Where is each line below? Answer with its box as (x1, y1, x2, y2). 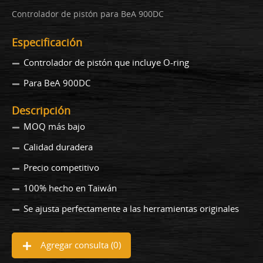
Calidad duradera (23, 141, 93, 153)
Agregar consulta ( (38, 239, 113, 251)
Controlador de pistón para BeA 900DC (12, 8, 164, 20)
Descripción (12, 103, 70, 118)
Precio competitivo (23, 161, 99, 174)
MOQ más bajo (23, 120, 85, 133)
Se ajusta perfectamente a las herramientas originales (23, 203, 239, 215)
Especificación (12, 35, 82, 50)
